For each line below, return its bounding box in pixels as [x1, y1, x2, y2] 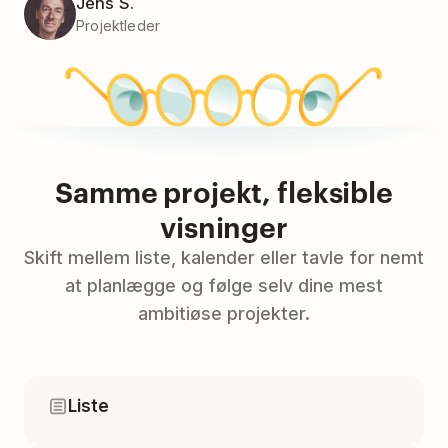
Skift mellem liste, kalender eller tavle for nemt [24, 247, 424, 269]
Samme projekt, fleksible [55, 172, 393, 211]
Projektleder [76, 17, 161, 35]
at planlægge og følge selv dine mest [65, 275, 383, 297]
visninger [160, 207, 288, 246]
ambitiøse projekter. [138, 303, 310, 325]
